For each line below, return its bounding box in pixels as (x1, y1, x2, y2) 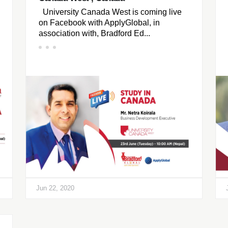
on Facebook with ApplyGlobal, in (39, 18, 160, 27)
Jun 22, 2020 (36, 184, 74, 192)
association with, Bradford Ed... (39, 29, 150, 38)
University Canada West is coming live (39, 8, 182, 17)
